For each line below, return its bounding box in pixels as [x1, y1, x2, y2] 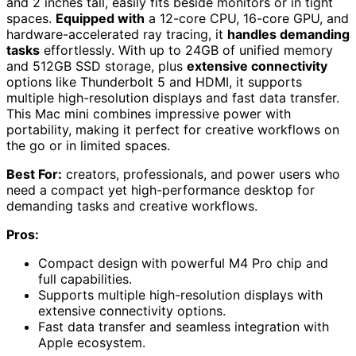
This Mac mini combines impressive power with [6, 106, 291, 122]
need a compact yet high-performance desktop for [6, 182, 315, 198]
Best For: [6, 166, 62, 182]
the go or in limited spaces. [6, 137, 170, 153]
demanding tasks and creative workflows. [6, 198, 257, 214]
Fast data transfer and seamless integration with [38, 319, 329, 335]
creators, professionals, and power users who [62, 166, 340, 182]
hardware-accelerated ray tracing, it [6, 26, 227, 42]
